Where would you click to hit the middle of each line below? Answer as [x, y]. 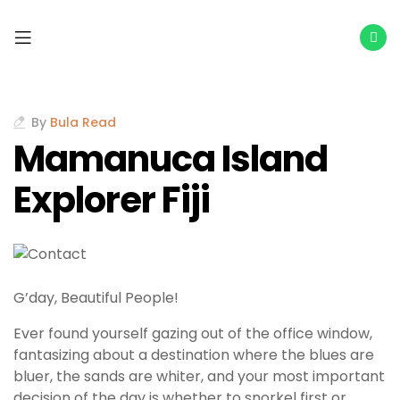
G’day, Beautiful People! [96, 298]
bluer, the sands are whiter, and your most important [199, 377]
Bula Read [83, 123]
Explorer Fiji [112, 200]
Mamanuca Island [171, 159]
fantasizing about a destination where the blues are [194, 355]
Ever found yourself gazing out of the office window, [193, 334]
